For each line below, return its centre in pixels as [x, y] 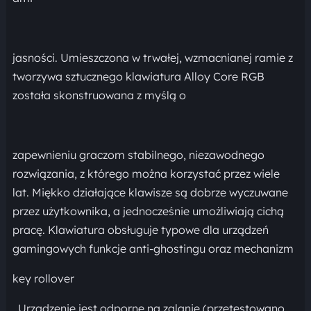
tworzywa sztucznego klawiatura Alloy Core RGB [138, 76]
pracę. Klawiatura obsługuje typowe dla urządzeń [140, 229]
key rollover [43, 278]
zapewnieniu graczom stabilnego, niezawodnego [138, 154]
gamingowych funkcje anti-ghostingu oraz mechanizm [154, 248]
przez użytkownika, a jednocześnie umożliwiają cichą [148, 211]
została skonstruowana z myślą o [99, 95]
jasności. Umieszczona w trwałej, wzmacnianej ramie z [152, 57]
